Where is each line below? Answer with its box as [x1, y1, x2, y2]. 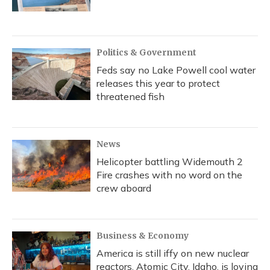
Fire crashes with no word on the [96, 169, 242, 181]
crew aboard [96, 182, 151, 194]
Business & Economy [96, 230, 189, 241]
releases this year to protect [96, 77, 220, 89]
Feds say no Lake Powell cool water [96, 64, 256, 76]
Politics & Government [96, 47, 196, 58]
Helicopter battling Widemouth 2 [96, 155, 243, 168]
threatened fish [96, 90, 165, 102]
